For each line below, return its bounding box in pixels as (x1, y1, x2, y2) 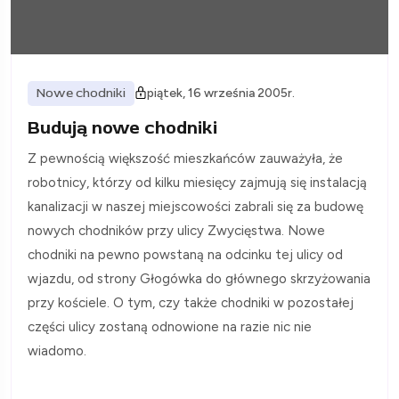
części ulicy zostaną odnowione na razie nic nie (28, 318, 312, 335)
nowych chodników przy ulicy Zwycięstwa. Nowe (28, 222, 325, 239)
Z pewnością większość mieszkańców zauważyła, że (28, 150, 343, 167)
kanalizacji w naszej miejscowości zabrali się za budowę (28, 198, 363, 215)
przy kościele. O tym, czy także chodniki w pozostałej (28, 294, 354, 311)
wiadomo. (28, 342, 86, 359)
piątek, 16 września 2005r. (147, 85, 295, 101)
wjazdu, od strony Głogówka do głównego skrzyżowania (28, 270, 370, 287)
